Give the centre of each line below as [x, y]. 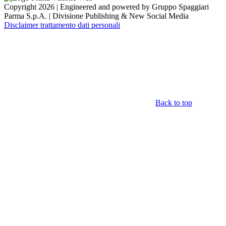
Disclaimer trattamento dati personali [62, 25]
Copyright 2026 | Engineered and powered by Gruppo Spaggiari [106, 7]
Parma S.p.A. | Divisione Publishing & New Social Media [96, 16]
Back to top [174, 103]
